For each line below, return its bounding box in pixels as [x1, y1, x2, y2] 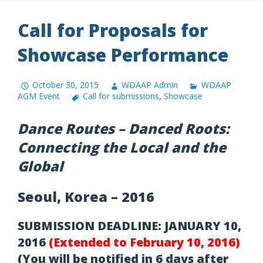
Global [18, 157, 63, 176]
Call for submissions [83, 90, 160, 102]
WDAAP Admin [122, 79, 178, 91]
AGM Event [18, 90, 60, 102]
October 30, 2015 [32, 79, 99, 91]
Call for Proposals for [18, 18, 208, 43]
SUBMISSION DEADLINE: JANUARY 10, [18, 217, 241, 234]
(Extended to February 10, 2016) [46, 234, 240, 250]
